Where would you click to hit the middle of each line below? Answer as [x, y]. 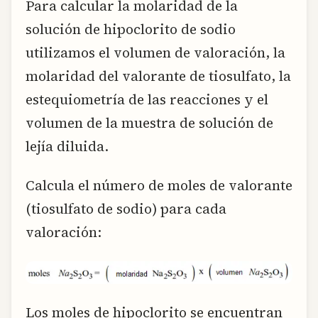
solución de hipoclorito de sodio [131, 29]
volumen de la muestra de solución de [149, 123]
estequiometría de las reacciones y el [147, 100]
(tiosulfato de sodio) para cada [126, 209]
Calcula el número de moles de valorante [159, 186]
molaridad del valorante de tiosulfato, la [158, 76]
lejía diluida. [67, 147]
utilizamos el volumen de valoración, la [155, 53]
